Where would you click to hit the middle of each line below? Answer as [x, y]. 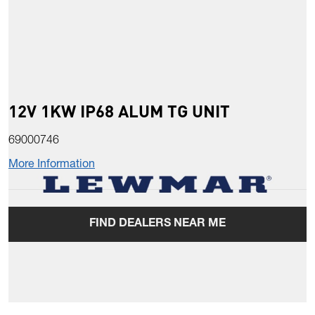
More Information [52, 166]
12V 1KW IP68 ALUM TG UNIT [119, 111]
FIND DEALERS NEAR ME [157, 225]
